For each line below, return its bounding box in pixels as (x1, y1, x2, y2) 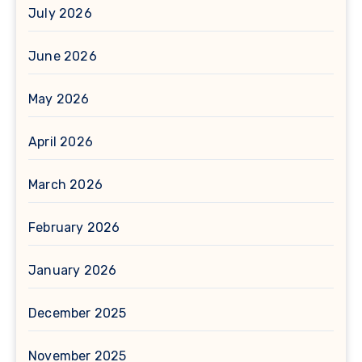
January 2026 (28, 262, 117, 278)
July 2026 (28, 5, 92, 21)
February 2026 (28, 219, 120, 235)
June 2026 (28, 48, 97, 64)
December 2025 (28, 305, 127, 321)
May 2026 (28, 90, 90, 107)
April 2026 (28, 133, 93, 149)
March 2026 (28, 176, 103, 192)
